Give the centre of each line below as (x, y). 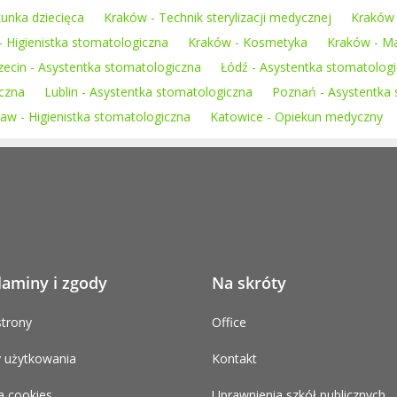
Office (229, 322)
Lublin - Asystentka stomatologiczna (148, 92)
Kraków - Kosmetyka (248, 42)
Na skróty (249, 283)
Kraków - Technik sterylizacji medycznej (218, 17)
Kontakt (234, 358)
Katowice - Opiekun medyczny (296, 117)
